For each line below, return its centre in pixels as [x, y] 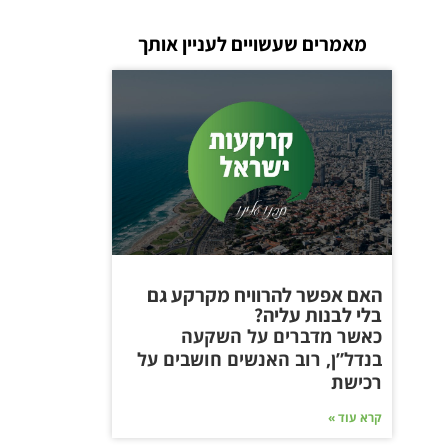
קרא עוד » [355, 417]
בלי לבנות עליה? [318, 314]
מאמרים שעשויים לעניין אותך [252, 44]
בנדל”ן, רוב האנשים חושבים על [259, 358]
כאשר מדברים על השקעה [281, 335]
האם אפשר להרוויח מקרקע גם [264, 294]
